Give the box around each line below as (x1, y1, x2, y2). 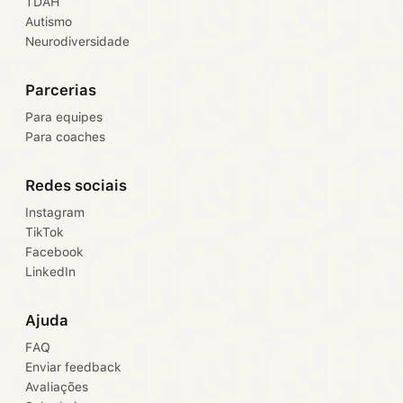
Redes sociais (25, 176, 127, 195)
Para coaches (25, 130, 105, 145)
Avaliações (25, 380, 88, 395)
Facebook (25, 245, 84, 260)
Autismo (25, 14, 72, 30)
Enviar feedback (25, 360, 121, 375)
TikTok (25, 225, 64, 240)
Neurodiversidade (25, 34, 130, 49)
